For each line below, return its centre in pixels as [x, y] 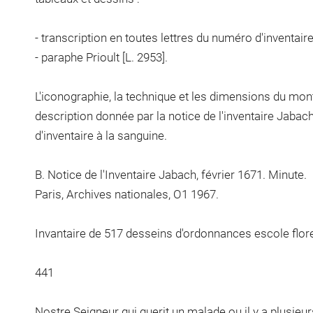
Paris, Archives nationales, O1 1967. [126, 194]
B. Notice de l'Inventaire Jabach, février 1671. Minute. [170, 174]
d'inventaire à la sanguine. [101, 135]
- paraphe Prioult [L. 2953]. [101, 57]
